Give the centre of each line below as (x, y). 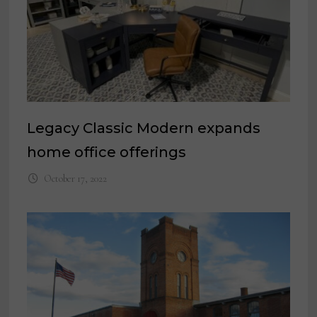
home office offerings (107, 152)
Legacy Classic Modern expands (144, 128)
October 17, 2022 (75, 179)
